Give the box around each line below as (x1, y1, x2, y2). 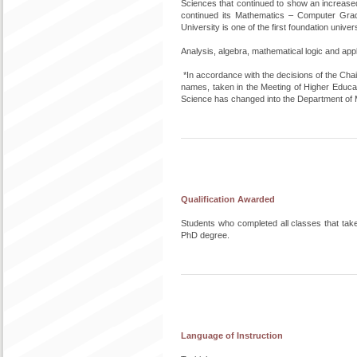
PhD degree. (181, 230, 229, 240)
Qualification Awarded (181, 194, 275, 204)
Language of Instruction (181, 331, 283, 340)
